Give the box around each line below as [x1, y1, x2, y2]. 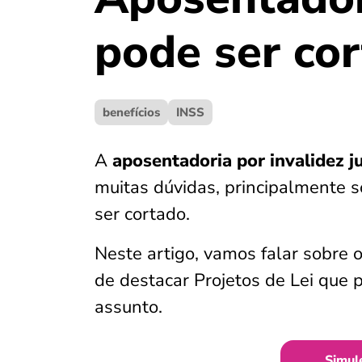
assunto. [95, 295, 162, 319]
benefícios [103, 104, 160, 120]
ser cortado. [95, 202, 190, 226]
